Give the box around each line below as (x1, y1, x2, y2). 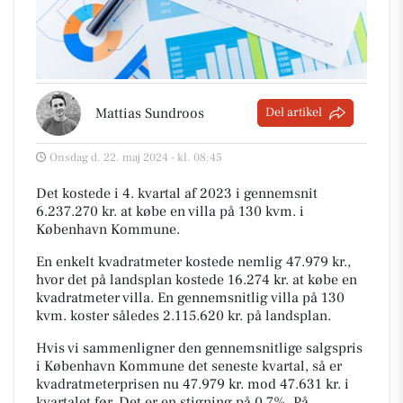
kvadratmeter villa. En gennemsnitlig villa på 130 (36, 288, 345, 307)
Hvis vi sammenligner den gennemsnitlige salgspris (36, 338, 363, 357)
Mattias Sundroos (95, 103, 204, 122)
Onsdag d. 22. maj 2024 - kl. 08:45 (49, 149, 222, 165)
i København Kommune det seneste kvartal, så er (36, 356, 342, 375)
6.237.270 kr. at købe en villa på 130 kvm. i (36, 201, 304, 220)
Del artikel (265, 104, 322, 121)
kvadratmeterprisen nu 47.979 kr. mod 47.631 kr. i (36, 374, 349, 393)
